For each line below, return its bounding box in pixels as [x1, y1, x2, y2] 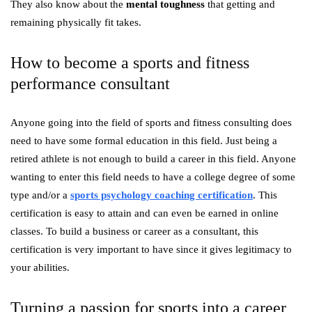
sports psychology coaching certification [70, 189, 253, 201]
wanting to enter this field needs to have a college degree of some [10, 171, 295, 182]
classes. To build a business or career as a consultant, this [10, 226, 258, 237]
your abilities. [10, 262, 72, 273]
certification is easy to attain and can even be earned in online [10, 208, 279, 219]
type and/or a [10, 189, 70, 201]
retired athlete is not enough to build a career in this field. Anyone [10, 153, 296, 164]
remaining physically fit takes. [10, 17, 144, 28]
